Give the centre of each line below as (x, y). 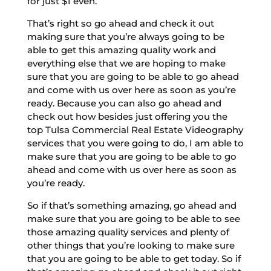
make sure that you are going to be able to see (133, 218)
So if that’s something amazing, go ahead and (132, 205)
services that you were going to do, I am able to (135, 143)
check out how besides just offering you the (127, 116)
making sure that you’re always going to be (126, 36)
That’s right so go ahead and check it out (120, 23)
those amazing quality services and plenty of (128, 232)
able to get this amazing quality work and (121, 50)
